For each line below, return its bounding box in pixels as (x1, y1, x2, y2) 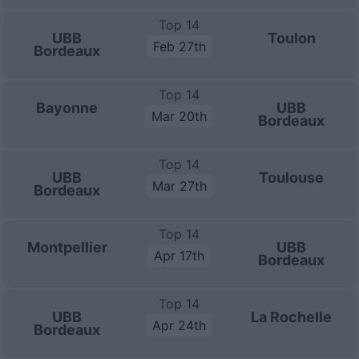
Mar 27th (151, 178, 207, 194)
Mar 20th (151, 108, 208, 124)
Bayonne (36, 99, 99, 116)
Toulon (267, 30, 316, 46)
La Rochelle (251, 309, 333, 325)
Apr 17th (154, 248, 205, 264)
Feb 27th (152, 38, 206, 54)
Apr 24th (152, 317, 207, 333)
